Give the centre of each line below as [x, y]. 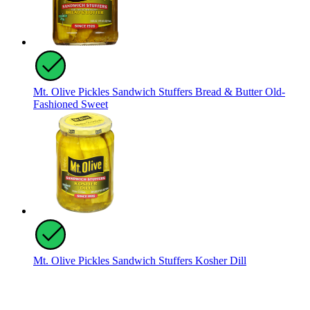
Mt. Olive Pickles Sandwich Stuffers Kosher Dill [140, 261]
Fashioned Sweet [71, 104]
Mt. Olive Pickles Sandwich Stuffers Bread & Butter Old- [159, 92]
